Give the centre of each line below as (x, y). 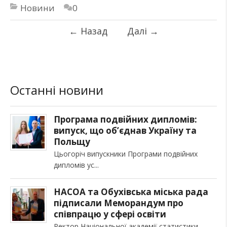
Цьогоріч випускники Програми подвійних (126, 154)
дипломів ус (74, 165)
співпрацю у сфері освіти (110, 214)
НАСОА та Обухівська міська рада (131, 192)
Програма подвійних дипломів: (125, 119)
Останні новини (57, 90)
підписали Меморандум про (119, 203)
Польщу (72, 141)
